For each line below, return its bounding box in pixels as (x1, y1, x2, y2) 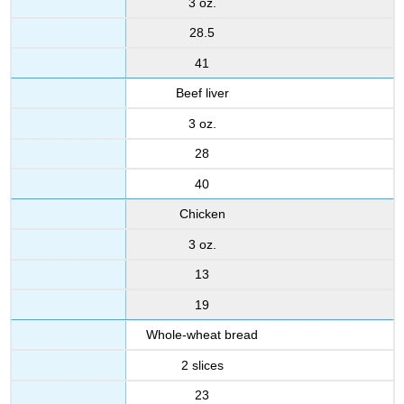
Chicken (179, 207, 225, 222)
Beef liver (175, 86, 229, 101)
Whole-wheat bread (146, 327, 258, 343)
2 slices (180, 357, 224, 372)
